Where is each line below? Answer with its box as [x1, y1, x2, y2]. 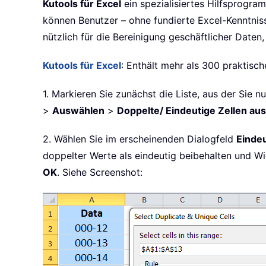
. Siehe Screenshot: [57, 166, 142, 179]
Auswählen [52, 104, 104, 117]
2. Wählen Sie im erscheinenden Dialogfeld [43, 133, 236, 145]
